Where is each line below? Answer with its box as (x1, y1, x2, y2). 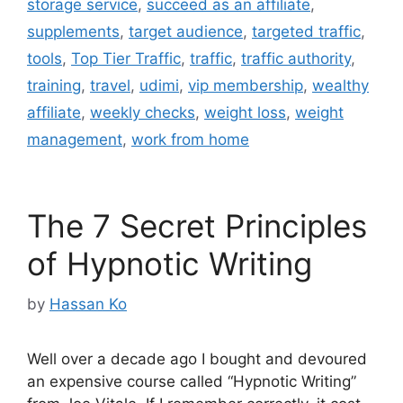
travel (90, 76, 130, 95)
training (27, 76, 81, 95)
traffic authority (241, 49, 351, 68)
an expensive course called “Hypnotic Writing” (27, 372, 356, 390)
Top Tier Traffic (71, 49, 181, 68)
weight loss (204, 103, 286, 122)
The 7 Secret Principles (27, 207, 367, 246)
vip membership (188, 76, 303, 95)
